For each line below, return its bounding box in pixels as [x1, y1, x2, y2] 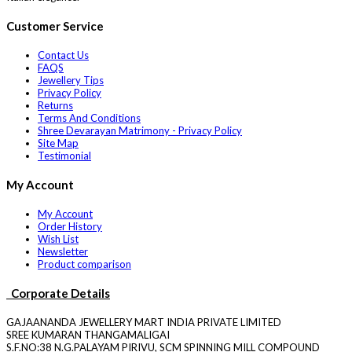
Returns [38, 99, 73, 112]
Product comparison [38, 258, 131, 271]
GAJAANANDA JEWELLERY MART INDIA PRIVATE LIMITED [6, 316, 281, 329]
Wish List [38, 233, 79, 246]
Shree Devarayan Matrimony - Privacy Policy [38, 124, 242, 137]
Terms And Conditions [38, 112, 141, 125]
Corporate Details [6, 286, 110, 301]
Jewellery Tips [38, 74, 104, 87]
